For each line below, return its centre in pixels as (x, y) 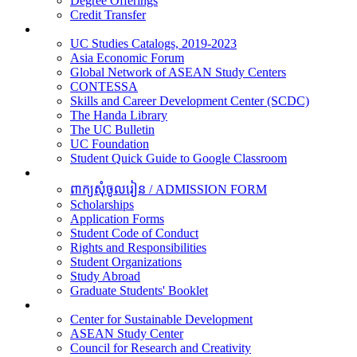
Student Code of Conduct (134, 233)
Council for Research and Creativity (161, 348)
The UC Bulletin (112, 129)
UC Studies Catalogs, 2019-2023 (153, 43)
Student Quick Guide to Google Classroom (178, 158)
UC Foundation (110, 144)
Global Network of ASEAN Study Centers (178, 72)
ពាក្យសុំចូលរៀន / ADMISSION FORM (169, 189)
